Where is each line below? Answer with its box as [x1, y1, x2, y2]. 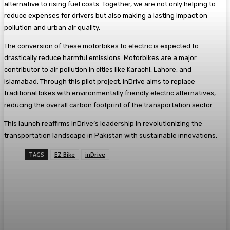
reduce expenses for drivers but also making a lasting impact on [4, 11, 207, 20]
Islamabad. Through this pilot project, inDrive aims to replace [4, 77, 195, 85]
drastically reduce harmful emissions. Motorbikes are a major [4, 53, 197, 62]
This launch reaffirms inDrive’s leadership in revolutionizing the [4, 119, 202, 127]
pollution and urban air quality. [4, 23, 100, 31]
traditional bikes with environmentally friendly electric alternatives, [4, 89, 216, 97]
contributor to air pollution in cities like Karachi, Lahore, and [4, 65, 191, 73]
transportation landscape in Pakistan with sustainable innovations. [4, 131, 217, 139]
